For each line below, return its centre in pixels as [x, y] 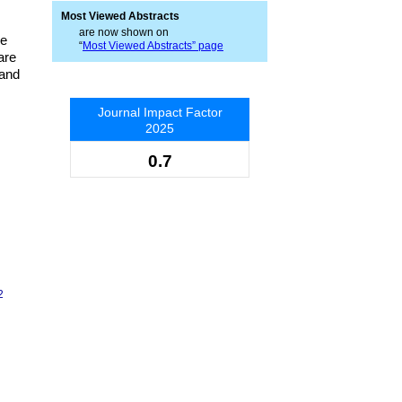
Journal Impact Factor [160, 112]
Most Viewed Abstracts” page [153, 46]
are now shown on [124, 32]
